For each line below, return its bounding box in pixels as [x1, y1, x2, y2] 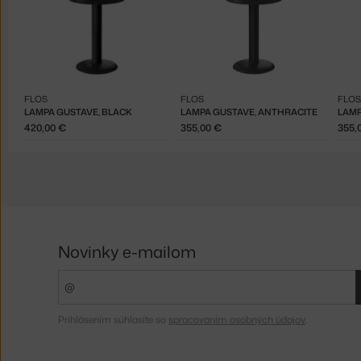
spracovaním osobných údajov [168, 313, 305, 327]
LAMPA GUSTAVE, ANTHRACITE [180, 105, 318, 118]
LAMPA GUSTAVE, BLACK [24, 105, 132, 118]
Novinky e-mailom [58, 240, 196, 263]
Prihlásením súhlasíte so [58, 313, 168, 327]
